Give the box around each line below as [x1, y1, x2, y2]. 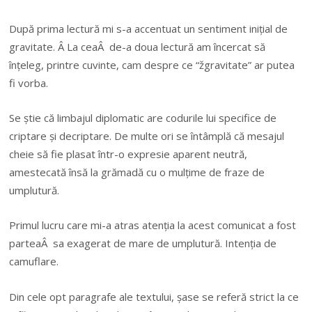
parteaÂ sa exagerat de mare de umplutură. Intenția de [9, 236, 277, 251]
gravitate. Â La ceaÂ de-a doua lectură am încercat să [9, 39, 266, 54]
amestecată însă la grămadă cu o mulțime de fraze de [9, 164, 265, 179]
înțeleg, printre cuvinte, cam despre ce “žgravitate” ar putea [9, 57, 295, 72]
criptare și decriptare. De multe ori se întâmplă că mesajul [9, 128, 285, 143]
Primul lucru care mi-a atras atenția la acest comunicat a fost [9, 218, 297, 233]
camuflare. [9, 254, 59, 269]
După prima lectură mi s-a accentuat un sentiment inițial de [9, 21, 288, 36]
